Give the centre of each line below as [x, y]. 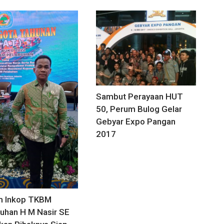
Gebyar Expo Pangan [136, 122]
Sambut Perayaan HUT [140, 97]
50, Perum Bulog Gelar [139, 109]
